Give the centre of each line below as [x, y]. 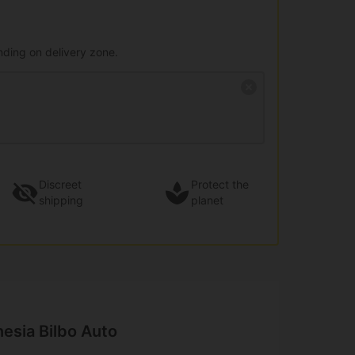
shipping [61, 200]
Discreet [60, 185]
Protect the [220, 185]
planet [207, 200]
